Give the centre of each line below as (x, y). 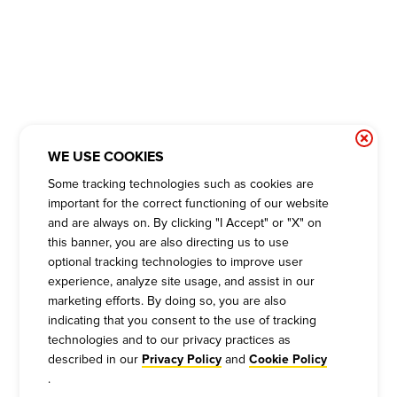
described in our (93, 359)
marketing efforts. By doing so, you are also (167, 300)
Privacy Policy (182, 359)
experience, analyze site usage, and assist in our (182, 281)
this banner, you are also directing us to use (169, 242)
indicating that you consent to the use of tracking (183, 320)
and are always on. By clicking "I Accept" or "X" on (185, 222)
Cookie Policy (288, 359)
